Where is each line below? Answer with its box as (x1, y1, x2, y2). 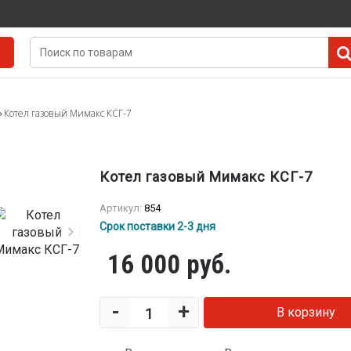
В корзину (276, 305, 335, 320)
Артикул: (100, 202, 144, 214)
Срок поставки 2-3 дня (100, 220, 215, 233)
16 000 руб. (107, 249, 231, 280)
